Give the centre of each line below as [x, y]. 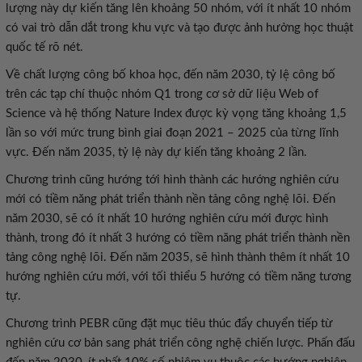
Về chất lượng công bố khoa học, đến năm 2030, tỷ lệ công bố [170, 75]
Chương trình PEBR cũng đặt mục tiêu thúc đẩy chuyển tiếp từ [169, 324]
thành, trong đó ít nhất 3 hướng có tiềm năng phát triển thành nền [178, 238]
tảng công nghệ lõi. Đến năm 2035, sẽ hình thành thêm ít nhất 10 [178, 257]
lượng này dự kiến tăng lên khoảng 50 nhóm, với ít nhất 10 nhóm [178, 8]
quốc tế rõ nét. [44, 47]
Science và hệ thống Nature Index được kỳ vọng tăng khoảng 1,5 [176, 114]
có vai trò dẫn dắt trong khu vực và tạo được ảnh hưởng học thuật [179, 28]
